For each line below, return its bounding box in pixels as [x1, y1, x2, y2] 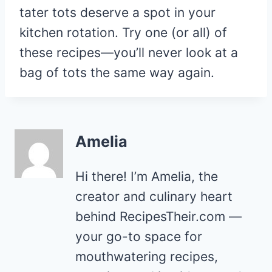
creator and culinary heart [75, 188, 233, 204]
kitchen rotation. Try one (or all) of [19, 25, 227, 40]
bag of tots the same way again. [19, 65, 214, 80]
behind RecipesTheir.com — [75, 208, 242, 224]
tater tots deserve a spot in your [19, 5, 216, 20]
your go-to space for [75, 228, 202, 244]
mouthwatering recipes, [75, 248, 218, 264]
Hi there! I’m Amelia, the [75, 168, 218, 184]
